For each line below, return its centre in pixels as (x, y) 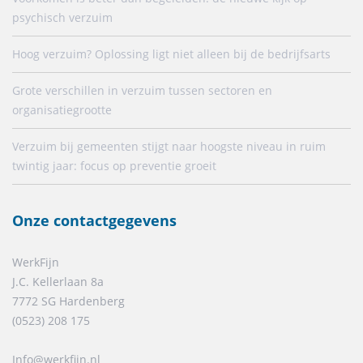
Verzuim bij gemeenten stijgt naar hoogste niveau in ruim (169, 146)
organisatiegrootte (62, 109)
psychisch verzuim (62, 17)
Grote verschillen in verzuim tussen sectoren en (142, 90)
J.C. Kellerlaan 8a (58, 281)
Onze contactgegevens (94, 220)
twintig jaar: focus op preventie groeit (114, 165)
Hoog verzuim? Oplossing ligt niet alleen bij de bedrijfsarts (171, 53)
